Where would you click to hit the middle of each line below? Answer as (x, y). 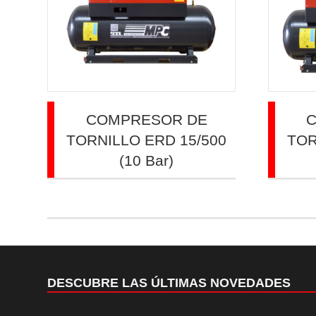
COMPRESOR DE (146, 119)
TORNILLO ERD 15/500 (147, 140)
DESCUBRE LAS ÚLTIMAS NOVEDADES (169, 283)
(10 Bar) (147, 160)
